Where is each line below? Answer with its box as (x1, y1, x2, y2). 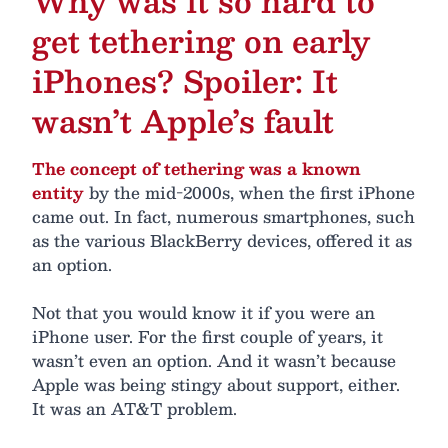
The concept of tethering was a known (32, 154, 361, 182)
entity (32, 178, 84, 206)
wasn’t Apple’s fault (32, 94, 334, 146)
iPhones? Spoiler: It (32, 54, 338, 106)
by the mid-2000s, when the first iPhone (84, 178, 415, 206)
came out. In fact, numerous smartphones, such (32, 202, 415, 230)
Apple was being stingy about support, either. (32, 370, 400, 398)
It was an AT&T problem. (32, 394, 237, 422)
